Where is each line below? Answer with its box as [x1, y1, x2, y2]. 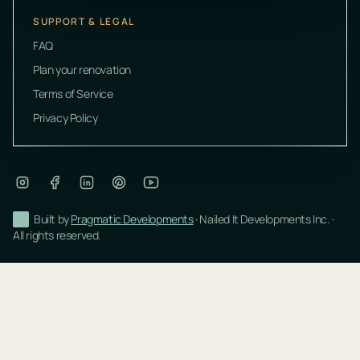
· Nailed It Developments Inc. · [193, 211, 334, 227]
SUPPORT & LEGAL [33, 14, 135, 28]
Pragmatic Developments [71, 211, 194, 227]
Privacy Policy [33, 109, 98, 125]
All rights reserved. [13, 227, 101, 243]
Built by [34, 211, 72, 227]
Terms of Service [33, 85, 113, 101]
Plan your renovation [33, 61, 131, 77]
